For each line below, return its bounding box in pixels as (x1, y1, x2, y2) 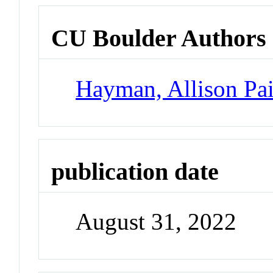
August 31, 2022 (76, 208, 237, 235)
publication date (51, 157, 219, 185)
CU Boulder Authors (51, 24, 267, 52)
